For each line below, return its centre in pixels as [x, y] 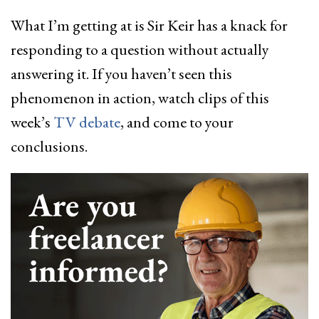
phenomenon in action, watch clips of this [140, 98]
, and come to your [177, 122]
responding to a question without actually [140, 49]
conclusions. [52, 146]
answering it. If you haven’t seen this [121, 74]
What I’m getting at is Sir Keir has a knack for [149, 25]
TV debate [87, 122]
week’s [32, 122]
